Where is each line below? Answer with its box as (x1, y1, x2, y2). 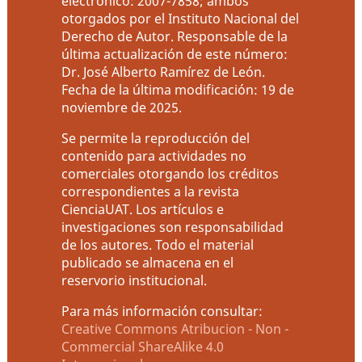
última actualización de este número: (61, 44, 288, 63)
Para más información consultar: (61, 301, 263, 320)
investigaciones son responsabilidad (61, 217, 284, 236)
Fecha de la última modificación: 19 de (61, 80, 295, 99)
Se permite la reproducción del (61, 128, 250, 147)
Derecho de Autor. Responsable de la (61, 27, 288, 45)
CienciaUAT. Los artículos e (61, 200, 225, 218)
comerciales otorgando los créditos (61, 164, 280, 183)
